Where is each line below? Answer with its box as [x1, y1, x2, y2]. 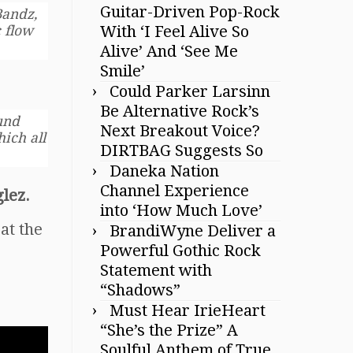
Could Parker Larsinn [110, 81, 270, 101]
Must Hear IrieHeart [110, 300, 266, 320]
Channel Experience [100, 180, 249, 200]
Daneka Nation [110, 161, 219, 180]
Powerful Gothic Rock [100, 240, 261, 260]
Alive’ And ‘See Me [100, 41, 238, 61]
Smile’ [100, 61, 145, 80]
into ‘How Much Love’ [100, 200, 262, 220]
